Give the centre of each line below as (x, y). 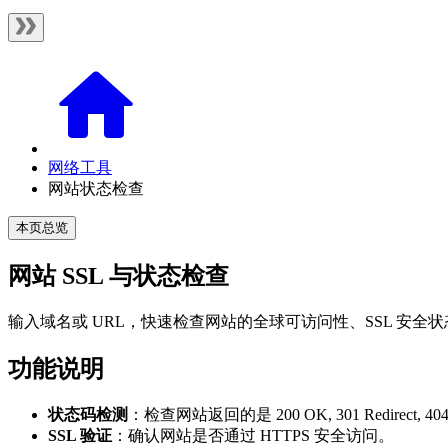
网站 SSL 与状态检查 (118, 275)
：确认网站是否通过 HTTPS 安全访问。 (253, 435)
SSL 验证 (80, 435)
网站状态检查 (96, 188)
